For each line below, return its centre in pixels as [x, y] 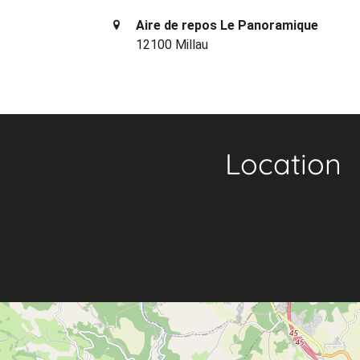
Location [283, 163]
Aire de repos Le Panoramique [227, 25]
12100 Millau [172, 44]
